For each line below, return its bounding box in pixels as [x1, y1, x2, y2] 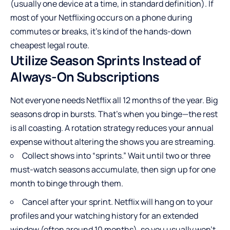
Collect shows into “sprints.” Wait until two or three [22, 150, 210, 162]
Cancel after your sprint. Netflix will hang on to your [22, 196, 213, 208]
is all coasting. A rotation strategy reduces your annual [10, 122, 214, 134]
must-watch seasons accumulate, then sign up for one [10, 164, 216, 176]
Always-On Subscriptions [10, 67, 160, 86]
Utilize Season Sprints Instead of [10, 51, 201, 69]
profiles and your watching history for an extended [10, 210, 198, 222]
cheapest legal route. [10, 39, 89, 51]
